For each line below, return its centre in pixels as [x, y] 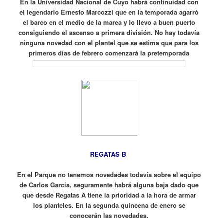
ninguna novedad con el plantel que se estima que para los [109, 42]
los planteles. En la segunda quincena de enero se [109, 205]
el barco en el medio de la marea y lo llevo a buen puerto [109, 22]
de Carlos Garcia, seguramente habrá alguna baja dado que [109, 184]
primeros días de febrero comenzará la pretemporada [109, 53]
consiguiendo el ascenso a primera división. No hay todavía [109, 32]
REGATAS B [109, 154]
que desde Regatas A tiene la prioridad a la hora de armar [109, 195]
